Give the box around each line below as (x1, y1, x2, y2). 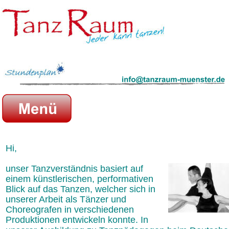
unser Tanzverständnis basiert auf (6, 163, 146, 174)
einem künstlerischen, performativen (6, 174, 156, 185)
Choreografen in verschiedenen (6, 204, 136, 215)
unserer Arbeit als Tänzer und (6, 194, 129, 205)
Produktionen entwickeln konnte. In (6, 215, 151, 225)
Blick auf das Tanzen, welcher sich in (6, 184, 158, 195)
